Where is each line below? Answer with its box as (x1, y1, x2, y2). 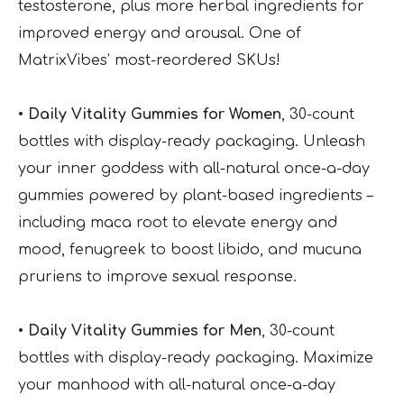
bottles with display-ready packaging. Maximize (18, 350, 373, 367)
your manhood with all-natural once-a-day (18, 377, 335, 394)
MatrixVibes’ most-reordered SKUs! (18, 52, 280, 69)
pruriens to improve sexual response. (18, 269, 297, 286)
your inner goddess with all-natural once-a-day (18, 161, 370, 178)
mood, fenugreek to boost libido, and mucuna (18, 242, 362, 259)
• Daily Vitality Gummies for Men (18, 323, 262, 340)
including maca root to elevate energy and (18, 215, 337, 232)
